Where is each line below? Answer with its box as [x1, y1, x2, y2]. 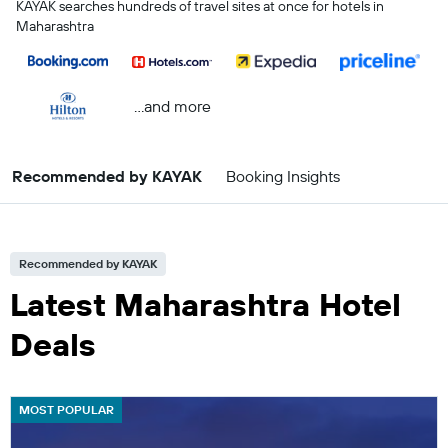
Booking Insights [226, 166, 340, 186]
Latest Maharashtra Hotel [10, 284, 401, 324]
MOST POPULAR [19, 402, 114, 417]
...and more [133, 95, 211, 116]
